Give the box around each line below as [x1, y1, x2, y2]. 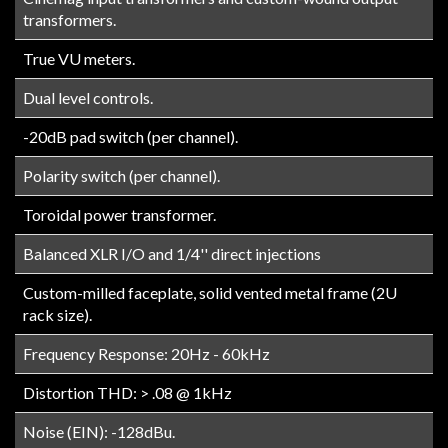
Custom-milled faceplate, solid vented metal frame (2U [23, 282, 397, 302]
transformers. [23, 9, 116, 29]
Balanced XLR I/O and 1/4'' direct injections [23, 243, 321, 263]
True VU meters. [23, 48, 135, 68]
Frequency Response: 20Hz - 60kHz [23, 343, 270, 363]
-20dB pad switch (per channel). [23, 126, 238, 146]
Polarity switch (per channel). [23, 165, 220, 185]
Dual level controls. [23, 87, 153, 107]
